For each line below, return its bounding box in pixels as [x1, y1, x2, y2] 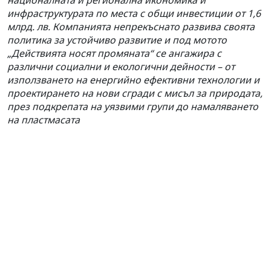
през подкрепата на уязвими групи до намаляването [7, 99, 258, 113]
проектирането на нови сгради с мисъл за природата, [7, 86, 263, 100]
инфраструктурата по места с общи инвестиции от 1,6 [7, 6, 261, 20]
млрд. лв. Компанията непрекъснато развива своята [7, 19, 255, 33]
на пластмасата [7, 113, 80, 126]
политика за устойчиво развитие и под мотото [7, 33, 227, 47]
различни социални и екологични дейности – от [7, 59, 235, 73]
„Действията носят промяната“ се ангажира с [7, 46, 221, 60]
